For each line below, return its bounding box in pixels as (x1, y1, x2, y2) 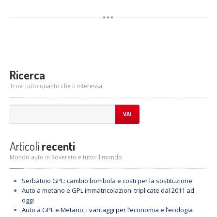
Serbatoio (22, 176, 51, 185)
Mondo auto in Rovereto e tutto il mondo (10, 153, 122, 161)
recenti (39, 139, 75, 154)
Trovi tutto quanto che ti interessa (10, 82, 102, 90)
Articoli (10, 139, 39, 154)
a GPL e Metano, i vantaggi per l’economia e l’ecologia (35, 205, 193, 214)
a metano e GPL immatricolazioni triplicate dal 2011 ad (35, 186, 194, 195)
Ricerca (10, 67, 45, 82)
